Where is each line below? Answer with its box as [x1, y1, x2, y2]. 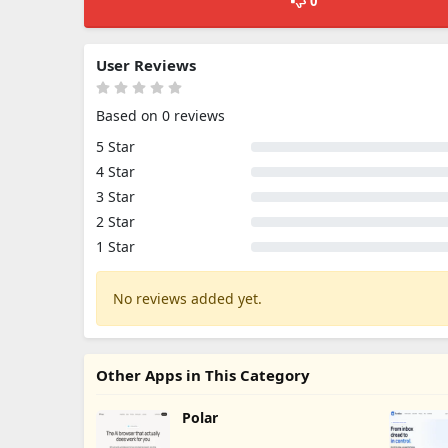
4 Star [96, 162, 135, 181]
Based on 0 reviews [96, 106, 225, 125]
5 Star [96, 137, 135, 156]
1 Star [96, 237, 135, 256]
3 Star [96, 187, 135, 206]
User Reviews [96, 55, 196, 75]
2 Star [96, 212, 135, 231]
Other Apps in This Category [96, 365, 310, 385]
